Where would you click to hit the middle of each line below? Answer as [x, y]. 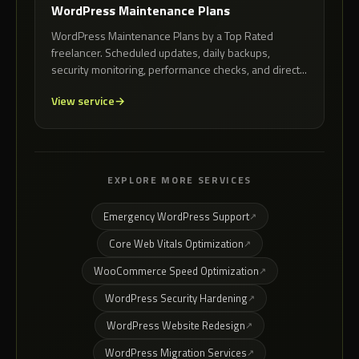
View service [83, 101]
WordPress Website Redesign [176, 326]
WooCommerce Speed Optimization [176, 271]
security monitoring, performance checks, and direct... [179, 70]
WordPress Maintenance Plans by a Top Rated [162, 36]
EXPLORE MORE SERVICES [179, 180]
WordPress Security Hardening [176, 298]
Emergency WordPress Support [176, 217]
